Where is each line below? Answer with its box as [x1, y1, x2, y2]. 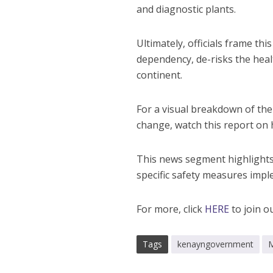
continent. [136, 68, 183, 82]
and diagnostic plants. [136, 2, 236, 16]
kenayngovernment [177, 238, 254, 250]
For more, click [136, 202, 205, 216]
